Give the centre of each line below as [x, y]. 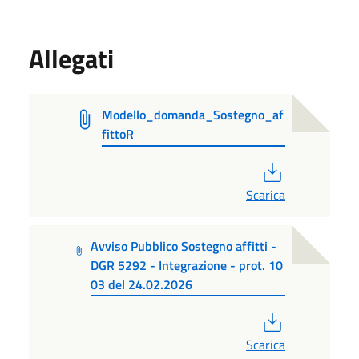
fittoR [118, 133]
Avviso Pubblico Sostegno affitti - [183, 246]
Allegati [71, 58]
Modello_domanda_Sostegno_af [193, 114]
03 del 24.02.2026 [141, 284]
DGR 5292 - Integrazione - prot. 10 [186, 265]
